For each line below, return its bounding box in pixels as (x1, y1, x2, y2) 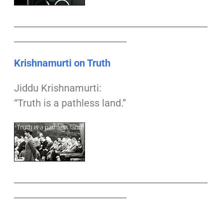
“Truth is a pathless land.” (13, 97, 126, 109)
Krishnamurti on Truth (13, 57, 110, 69)
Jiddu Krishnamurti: (13, 82, 104, 94)
